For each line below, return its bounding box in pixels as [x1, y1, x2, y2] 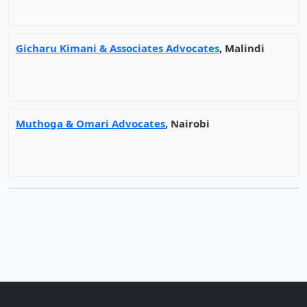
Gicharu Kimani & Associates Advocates [16, 41, 219, 55]
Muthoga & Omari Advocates [16, 116, 165, 130]
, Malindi [219, 41, 265, 55]
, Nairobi [165, 116, 210, 130]
